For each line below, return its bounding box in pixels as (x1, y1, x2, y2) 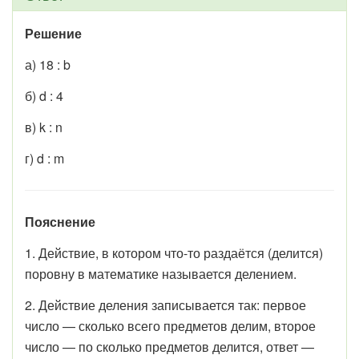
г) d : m (25, 148, 64, 167)
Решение (25, 23, 82, 42)
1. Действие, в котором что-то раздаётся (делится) (25, 243, 323, 262)
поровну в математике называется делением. (25, 264, 296, 283)
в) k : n (25, 117, 63, 136)
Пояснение (25, 212, 95, 231)
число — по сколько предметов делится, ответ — (25, 337, 314, 356)
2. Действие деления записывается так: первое (25, 295, 306, 314)
